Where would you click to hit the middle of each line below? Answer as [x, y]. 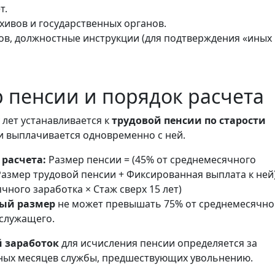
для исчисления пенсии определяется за [158, 243]
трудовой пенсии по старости [189, 120]
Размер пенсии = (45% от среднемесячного [151, 160]
